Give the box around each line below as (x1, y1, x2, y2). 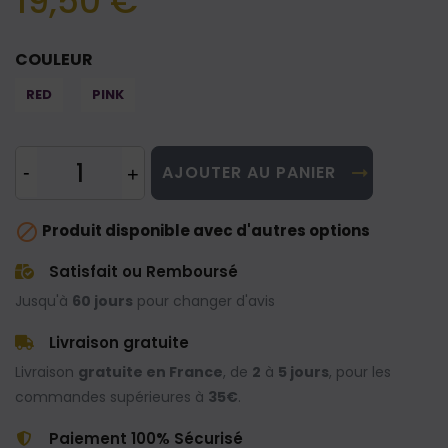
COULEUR (15, 48, 93, 72)
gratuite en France (78, 361, 223, 382)
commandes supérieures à (15, 386, 208, 407)
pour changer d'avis (133, 290, 275, 311)
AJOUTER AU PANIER (162, 161, 337, 185)
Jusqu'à (15, 290, 72, 311)
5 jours (278, 361, 329, 382)
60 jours (72, 290, 133, 311)
